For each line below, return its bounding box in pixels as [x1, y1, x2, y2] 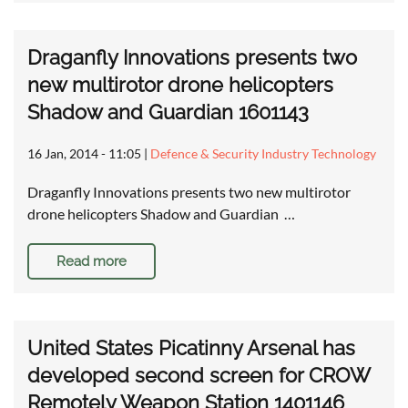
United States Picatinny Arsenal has [27, 336, 355, 361]
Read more [56, 253, 127, 270]
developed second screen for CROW [27, 363, 370, 388]
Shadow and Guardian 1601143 [27, 100, 309, 125]
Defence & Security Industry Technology [150, 146, 376, 162]
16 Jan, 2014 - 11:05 [27, 146, 141, 162]
